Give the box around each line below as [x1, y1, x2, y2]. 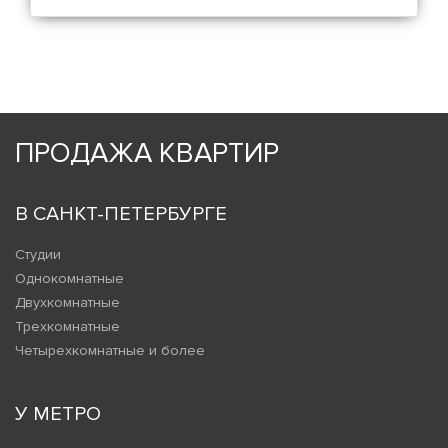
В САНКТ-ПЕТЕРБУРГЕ [15, 202, 227, 227]
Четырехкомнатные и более [15, 342, 205, 360]
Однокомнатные [15, 270, 124, 288]
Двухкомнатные [15, 294, 120, 312]
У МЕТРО [15, 402, 101, 427]
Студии [15, 246, 61, 264]
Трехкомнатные [15, 318, 120, 336]
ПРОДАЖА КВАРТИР [15, 136, 279, 171]
